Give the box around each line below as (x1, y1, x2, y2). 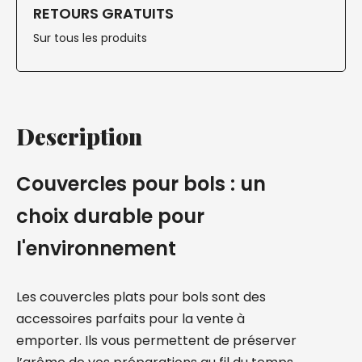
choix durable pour (16, 203, 204, 229)
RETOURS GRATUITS (33, 3, 174, 23)
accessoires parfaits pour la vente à (16, 309, 245, 328)
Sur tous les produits (33, 30, 147, 46)
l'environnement (16, 235, 176, 262)
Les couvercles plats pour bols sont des (16, 288, 266, 306)
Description (16, 121, 142, 151)
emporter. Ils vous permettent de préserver (16, 331, 297, 350)
